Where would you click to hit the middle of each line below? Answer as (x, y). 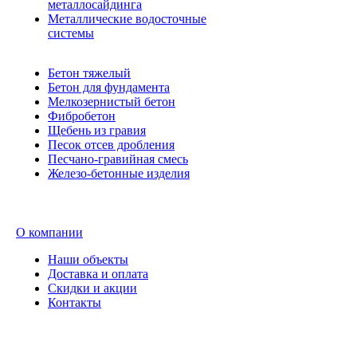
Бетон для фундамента (109, 88)
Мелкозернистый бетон (112, 102)
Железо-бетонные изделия (119, 174)
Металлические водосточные (127, 19)
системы (71, 33)
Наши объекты (88, 260)
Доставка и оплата (98, 274)
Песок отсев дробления (111, 145)
